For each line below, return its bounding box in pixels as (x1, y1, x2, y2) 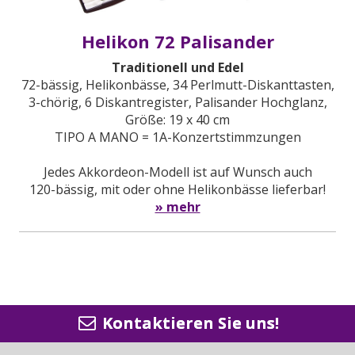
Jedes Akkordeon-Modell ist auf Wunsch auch (43, 162, 312, 181)
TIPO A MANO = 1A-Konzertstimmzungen (54, 128, 301, 146)
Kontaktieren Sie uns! (98, 312, 279, 334)
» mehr (155, 197, 200, 216)
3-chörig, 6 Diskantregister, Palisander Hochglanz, (28, 93, 327, 111)
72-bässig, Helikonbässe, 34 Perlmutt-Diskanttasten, (21, 75, 334, 94)
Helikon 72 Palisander (81, 29, 274, 53)
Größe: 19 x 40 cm (125, 110, 230, 128)
